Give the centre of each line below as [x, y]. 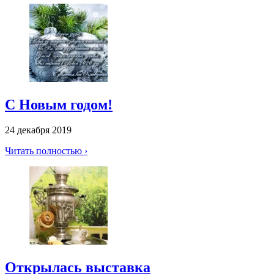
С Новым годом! [59, 104]
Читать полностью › [46, 151]
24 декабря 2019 [38, 130]
